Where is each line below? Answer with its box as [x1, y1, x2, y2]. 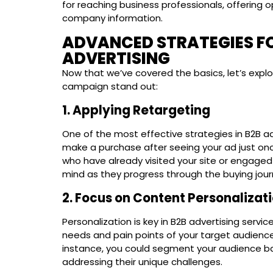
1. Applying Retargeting [62, 101, 210, 119]
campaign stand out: [62, 79, 158, 93]
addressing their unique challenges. [62, 255, 222, 268]
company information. [62, 11, 163, 24]
